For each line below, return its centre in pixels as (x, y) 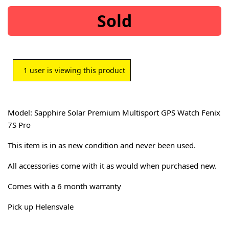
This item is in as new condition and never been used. (102, 145)
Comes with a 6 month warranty (64, 186)
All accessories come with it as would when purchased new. (112, 166)
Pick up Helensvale (41, 207)
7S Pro (19, 125)
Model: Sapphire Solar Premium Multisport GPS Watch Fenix (114, 113)
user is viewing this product (76, 71)
